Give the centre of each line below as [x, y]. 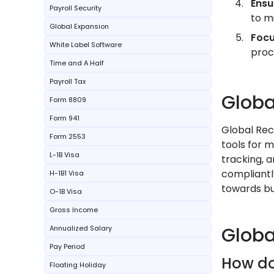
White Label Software [86, 45]
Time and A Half [77, 63]
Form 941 [65, 118]
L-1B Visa [65, 155]
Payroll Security [76, 8]
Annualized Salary [81, 228]
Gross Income [74, 210]
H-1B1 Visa [67, 173]
